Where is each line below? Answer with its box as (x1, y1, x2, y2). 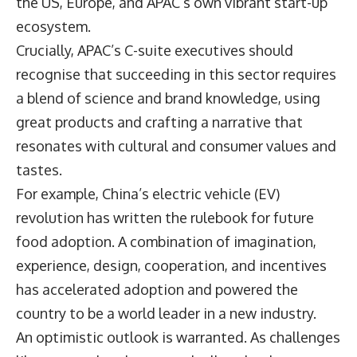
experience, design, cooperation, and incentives (16, 256, 327, 274)
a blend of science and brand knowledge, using (16, 88, 320, 107)
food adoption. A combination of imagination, (16, 232, 316, 250)
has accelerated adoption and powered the (16, 280, 298, 298)
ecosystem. (16, 17, 94, 35)
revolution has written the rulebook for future (16, 208, 314, 226)
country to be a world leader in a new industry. (16, 304, 320, 322)
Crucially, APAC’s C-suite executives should (16, 41, 293, 59)
